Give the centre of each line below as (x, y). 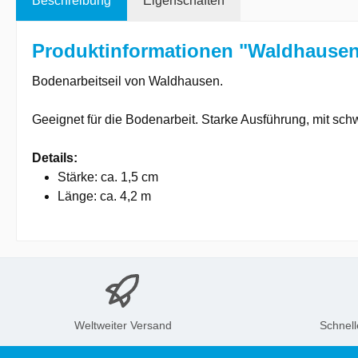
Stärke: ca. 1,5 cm (108, 177)
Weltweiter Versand (123, 325)
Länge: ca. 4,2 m (104, 196)
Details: (55, 158)
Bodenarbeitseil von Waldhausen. (127, 81)
